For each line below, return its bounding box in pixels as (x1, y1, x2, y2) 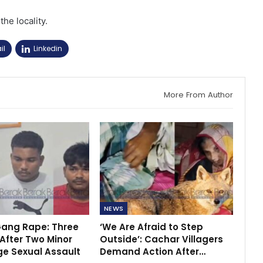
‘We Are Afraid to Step (99, 221, 203, 234)
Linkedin (33, 43, 62, 53)
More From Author (163, 89, 233, 100)
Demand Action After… (99, 245, 205, 258)
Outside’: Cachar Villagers (99, 233, 223, 246)
